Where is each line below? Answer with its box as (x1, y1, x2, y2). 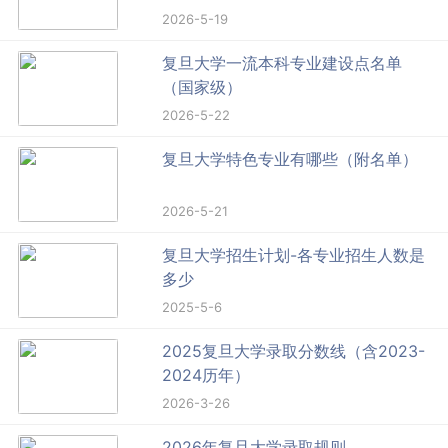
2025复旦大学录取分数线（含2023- (162, 341, 426, 362)
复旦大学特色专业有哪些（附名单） (162, 149, 419, 170)
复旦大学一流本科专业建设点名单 (162, 53, 403, 74)
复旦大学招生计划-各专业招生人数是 (162, 245, 426, 266)
